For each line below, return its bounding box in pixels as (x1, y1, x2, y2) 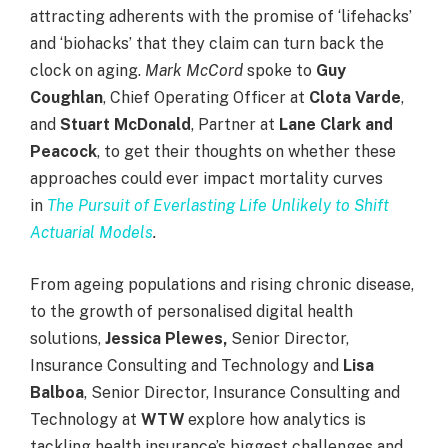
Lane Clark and (279, 115, 393, 135)
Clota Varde (309, 88, 401, 108)
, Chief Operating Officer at (103, 88, 309, 108)
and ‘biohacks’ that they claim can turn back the (30, 34, 384, 54)
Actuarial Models (30, 223, 153, 243)
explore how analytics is (184, 409, 366, 429)
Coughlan (30, 88, 103, 108)
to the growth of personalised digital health (30, 301, 353, 321)
